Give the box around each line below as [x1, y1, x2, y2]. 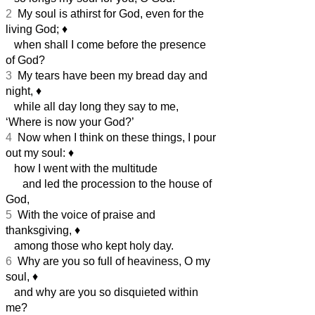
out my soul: [6, 146, 68, 159]
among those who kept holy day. [6, 239, 174, 252]
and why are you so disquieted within [6, 285, 198, 298]
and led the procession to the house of [6, 177, 212, 190]
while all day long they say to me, [6, 100, 179, 112]
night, [6, 84, 36, 97]
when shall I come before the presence [6, 38, 206, 51]
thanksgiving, [6, 224, 75, 236]
